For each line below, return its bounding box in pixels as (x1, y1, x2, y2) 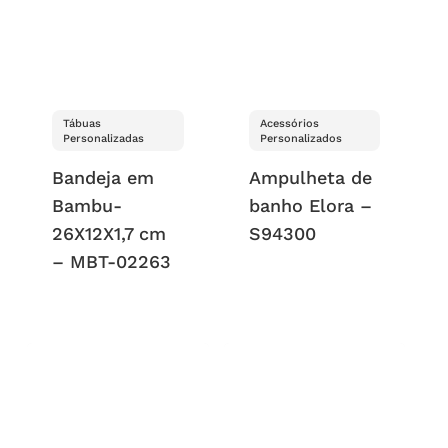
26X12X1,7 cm (52, 222, 167, 244)
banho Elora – (248, 194, 372, 216)
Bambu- (52, 194, 123, 216)
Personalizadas (63, 131, 145, 145)
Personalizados (259, 131, 342, 145)
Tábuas (63, 116, 102, 130)
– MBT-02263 (52, 250, 172, 272)
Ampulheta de (248, 166, 372, 188)
